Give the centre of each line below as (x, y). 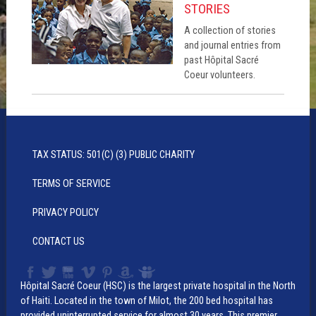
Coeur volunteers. (219, 75)
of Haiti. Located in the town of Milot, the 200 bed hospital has (146, 300)
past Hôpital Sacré (221, 61)
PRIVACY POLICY (65, 212)
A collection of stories (230, 31)
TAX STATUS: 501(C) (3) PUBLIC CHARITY (113, 154)
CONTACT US (58, 241)
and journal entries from (232, 46)
